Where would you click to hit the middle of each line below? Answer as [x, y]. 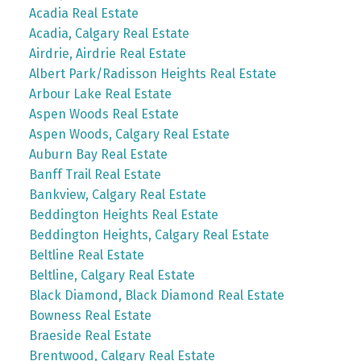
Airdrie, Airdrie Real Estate [107, 53]
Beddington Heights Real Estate [123, 214]
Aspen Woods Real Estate [104, 114]
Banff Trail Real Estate [95, 174]
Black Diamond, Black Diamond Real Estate [156, 295]
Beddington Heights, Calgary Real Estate [149, 234]
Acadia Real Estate [83, 13]
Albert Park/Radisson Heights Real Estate [152, 73]
